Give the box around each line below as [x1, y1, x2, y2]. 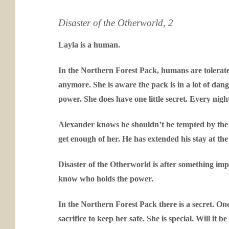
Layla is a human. [58, 40, 120, 49]
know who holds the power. [58, 174, 153, 183]
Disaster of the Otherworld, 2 [58, 17, 173, 28]
